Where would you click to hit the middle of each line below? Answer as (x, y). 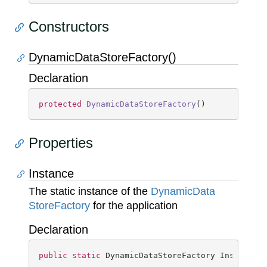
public (53, 255)
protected (60, 104)
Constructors (69, 27)
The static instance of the (90, 191)
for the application (134, 206)
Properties (61, 143)
